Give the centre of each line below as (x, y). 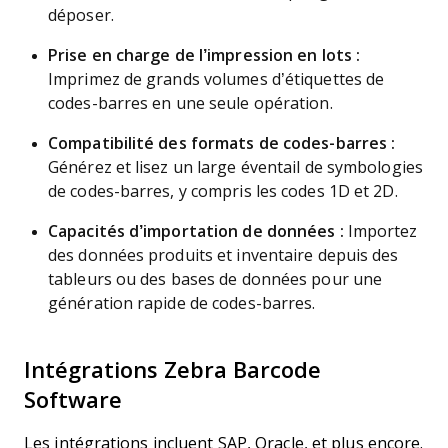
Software (73, 400)
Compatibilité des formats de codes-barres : (222, 143)
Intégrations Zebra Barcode (172, 370)
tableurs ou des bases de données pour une (215, 279)
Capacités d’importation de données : (196, 231)
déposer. (81, 15)
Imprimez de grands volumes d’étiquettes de (216, 79)
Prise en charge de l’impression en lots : (204, 55)
